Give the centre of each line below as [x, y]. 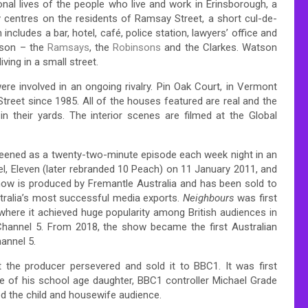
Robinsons [137, 47]
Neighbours [208, 198]
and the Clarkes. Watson [219, 47]
